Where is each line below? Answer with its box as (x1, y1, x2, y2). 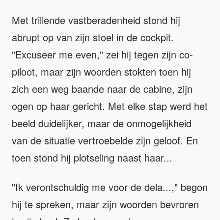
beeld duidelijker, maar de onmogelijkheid (12, 116, 192, 131)
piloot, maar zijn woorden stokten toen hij (12, 64, 191, 79)
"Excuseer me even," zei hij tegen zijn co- (12, 47, 193, 62)
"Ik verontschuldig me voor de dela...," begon (12, 180, 208, 194)
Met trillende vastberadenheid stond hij (12, 13, 180, 27)
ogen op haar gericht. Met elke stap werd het (12, 99, 208, 113)
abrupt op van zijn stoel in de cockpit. (12, 30, 174, 45)
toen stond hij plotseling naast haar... (12, 150, 172, 165)
